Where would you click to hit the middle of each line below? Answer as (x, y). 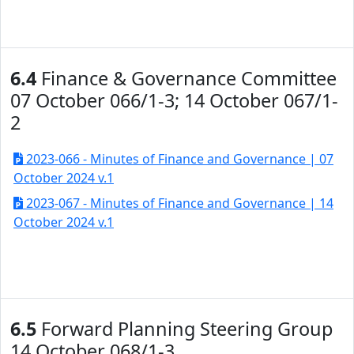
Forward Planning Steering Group (185, 329)
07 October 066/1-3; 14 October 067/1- (174, 100)
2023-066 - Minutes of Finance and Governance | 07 (178, 159)
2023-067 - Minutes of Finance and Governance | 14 (178, 203)
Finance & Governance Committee (186, 78)
